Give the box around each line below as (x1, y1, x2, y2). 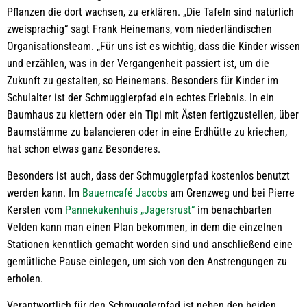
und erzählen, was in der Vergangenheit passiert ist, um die (7, 57, 269, 70)
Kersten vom (7, 204, 65, 217)
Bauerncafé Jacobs (82, 186, 167, 199)
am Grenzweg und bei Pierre (167, 186, 295, 199)
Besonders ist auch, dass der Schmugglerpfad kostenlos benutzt (7, 169, 290, 182)
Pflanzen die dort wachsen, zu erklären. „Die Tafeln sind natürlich (7, 5, 294, 19)
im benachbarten (195, 204, 272, 217)
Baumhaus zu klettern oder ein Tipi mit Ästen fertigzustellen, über (7, 108, 299, 121)
